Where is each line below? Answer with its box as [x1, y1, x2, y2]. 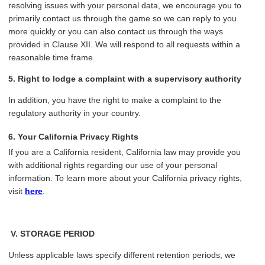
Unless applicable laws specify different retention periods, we [8, 250, 235, 260]
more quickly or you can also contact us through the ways [8, 27, 223, 37]
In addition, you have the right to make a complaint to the [8, 95, 221, 105]
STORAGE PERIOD [18, 229, 95, 239]
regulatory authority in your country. [8, 108, 141, 118]
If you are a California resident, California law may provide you [8, 147, 241, 157]
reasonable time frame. [8, 53, 95, 63]
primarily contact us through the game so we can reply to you [8, 14, 237, 24]
